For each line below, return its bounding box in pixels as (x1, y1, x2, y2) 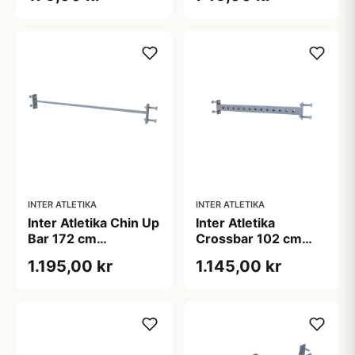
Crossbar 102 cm (195, 231, 302, 247)
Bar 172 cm (28, 231, 97, 247)
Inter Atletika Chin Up (28, 215, 159, 231)
